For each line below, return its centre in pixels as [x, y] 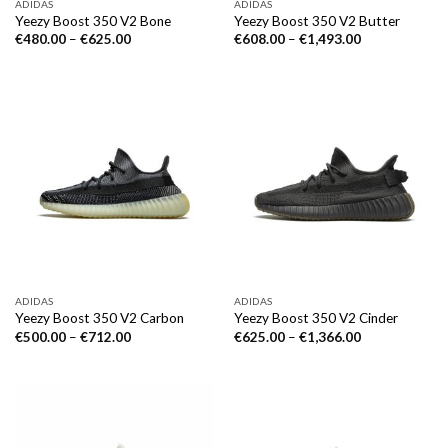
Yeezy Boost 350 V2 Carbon [99, 318]
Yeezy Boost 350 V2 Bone [92, 20]
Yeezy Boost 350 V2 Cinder [315, 318]
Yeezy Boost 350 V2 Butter [316, 20]
